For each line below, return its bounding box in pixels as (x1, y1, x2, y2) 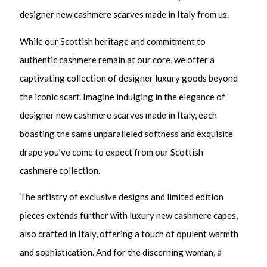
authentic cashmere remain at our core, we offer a (20, 54, 215, 65)
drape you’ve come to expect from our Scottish (20, 146, 204, 157)
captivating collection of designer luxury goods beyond (20, 72, 238, 83)
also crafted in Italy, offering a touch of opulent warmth (20, 228, 239, 240)
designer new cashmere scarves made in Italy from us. (20, 9, 229, 20)
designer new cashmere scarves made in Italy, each (20, 109, 218, 120)
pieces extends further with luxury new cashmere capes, (20, 210, 238, 221)
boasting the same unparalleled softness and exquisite (20, 128, 234, 139)
